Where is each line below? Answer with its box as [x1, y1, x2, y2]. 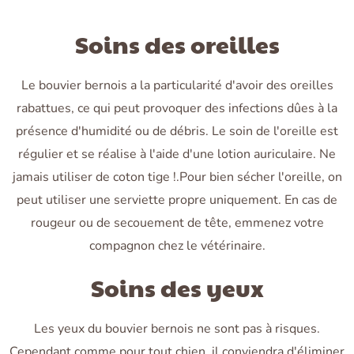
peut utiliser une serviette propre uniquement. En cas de [17, 191, 337, 209]
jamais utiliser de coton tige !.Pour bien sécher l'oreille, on [12, 168, 342, 186]
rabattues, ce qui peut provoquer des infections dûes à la [17, 100, 337, 118]
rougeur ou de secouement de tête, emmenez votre [30, 214, 324, 232]
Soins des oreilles [74, 28, 280, 61]
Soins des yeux [90, 271, 264, 304]
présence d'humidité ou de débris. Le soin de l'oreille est [16, 122, 338, 141]
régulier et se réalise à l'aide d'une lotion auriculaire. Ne [18, 145, 336, 164]
